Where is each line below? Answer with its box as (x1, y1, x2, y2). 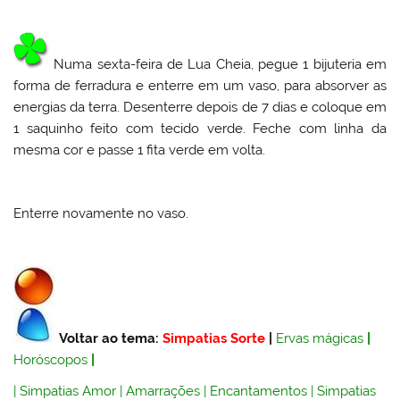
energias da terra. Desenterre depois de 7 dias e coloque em (13, 99, 387, 116)
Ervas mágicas (276, 329, 364, 346)
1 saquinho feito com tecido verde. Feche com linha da (13, 121, 387, 137)
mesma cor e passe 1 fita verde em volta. (13, 142, 266, 159)
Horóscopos (13, 351, 88, 368)
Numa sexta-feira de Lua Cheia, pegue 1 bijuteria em (49, 56, 387, 73)
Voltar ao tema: (59, 329, 160, 346)
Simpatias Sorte (162, 329, 266, 346)
